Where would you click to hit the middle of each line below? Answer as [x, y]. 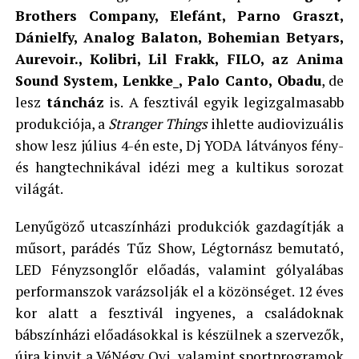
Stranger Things [158, 124]
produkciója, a [61, 124]
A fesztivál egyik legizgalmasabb [236, 103]
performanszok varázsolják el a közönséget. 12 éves [179, 292]
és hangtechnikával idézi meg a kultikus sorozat [179, 167]
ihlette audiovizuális [276, 124]
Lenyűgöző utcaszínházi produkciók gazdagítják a [179, 227]
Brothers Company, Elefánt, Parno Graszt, [179, 16]
